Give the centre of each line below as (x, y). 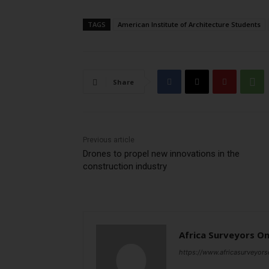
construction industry (125, 167)
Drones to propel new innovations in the (161, 154)
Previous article (109, 140)
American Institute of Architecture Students (189, 25)
